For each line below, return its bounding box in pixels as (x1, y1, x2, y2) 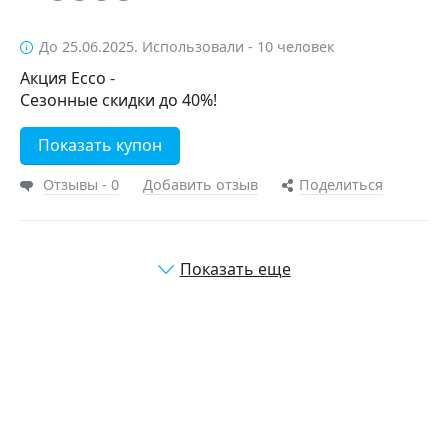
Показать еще (179, 258, 291, 280)
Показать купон (38, 134, 162, 156)
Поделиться (299, 175, 383, 194)
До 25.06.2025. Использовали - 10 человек (39, 37, 335, 56)
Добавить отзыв (143, 175, 258, 194)
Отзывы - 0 (43, 175, 119, 194)
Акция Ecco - (20, 67, 115, 89)
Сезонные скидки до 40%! (20, 89, 217, 111)
